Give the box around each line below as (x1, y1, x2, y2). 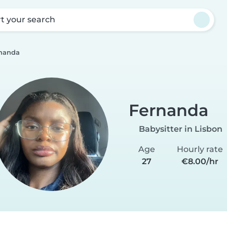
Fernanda (128, 100, 208, 120)
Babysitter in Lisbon (138, 124, 222, 134)
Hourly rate (176, 144, 223, 154)
